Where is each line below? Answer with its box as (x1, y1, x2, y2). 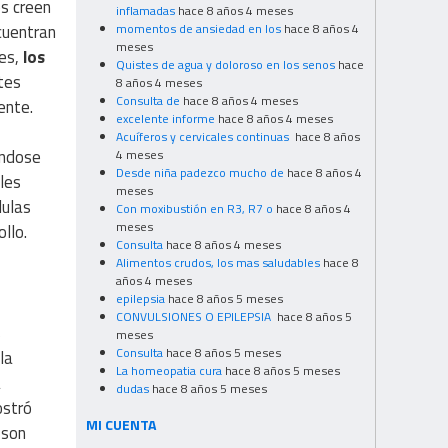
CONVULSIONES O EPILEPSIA (116, 306, 274, 326)
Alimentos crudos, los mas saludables (116, 252, 320, 272)
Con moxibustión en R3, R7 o (116, 198, 273, 218)
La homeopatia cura (116, 360, 222, 380)
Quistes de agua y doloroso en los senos (116, 54, 335, 74)
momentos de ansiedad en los (116, 18, 281, 38)
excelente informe (116, 108, 215, 128)
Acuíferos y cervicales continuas (116, 126, 292, 146)
